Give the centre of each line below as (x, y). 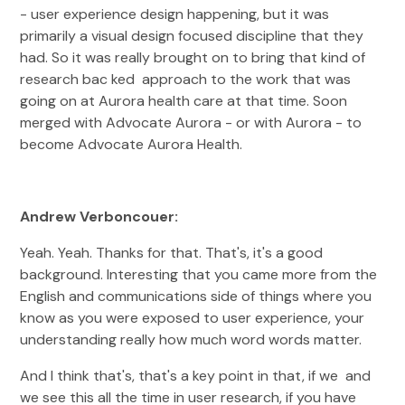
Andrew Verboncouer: (101, 217)
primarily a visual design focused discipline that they (192, 36)
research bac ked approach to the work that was (186, 79)
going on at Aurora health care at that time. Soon (184, 101)
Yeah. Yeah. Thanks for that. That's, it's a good (172, 253)
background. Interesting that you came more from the (199, 274)
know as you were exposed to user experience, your (193, 318)
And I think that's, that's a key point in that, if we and (196, 376)
